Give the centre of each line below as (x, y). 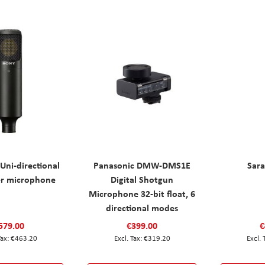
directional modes (142, 207)
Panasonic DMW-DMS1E (142, 165)
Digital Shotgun (142, 179)
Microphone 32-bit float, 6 (142, 193)
